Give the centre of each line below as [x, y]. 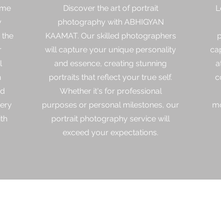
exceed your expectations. [110, 132]
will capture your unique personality [110, 49]
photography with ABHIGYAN [110, 22]
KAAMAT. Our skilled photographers [110, 36]
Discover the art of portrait [110, 8]
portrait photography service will [110, 118]
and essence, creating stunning [110, 63]
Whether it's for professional [110, 91]
